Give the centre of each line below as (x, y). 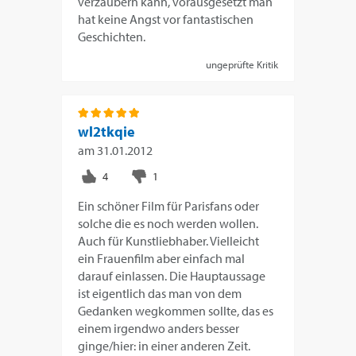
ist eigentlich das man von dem (160, 293)
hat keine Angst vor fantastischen (166, 19)
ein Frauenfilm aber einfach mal (162, 258)
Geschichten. (112, 36)
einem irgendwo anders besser (159, 328)
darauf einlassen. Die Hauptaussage (172, 275)
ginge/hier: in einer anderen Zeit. (164, 345)
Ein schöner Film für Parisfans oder (169, 205)
